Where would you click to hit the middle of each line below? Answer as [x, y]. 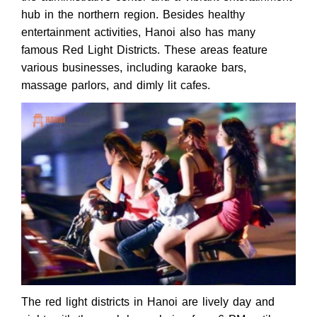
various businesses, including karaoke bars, [134, 68]
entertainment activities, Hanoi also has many [138, 33]
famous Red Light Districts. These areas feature [144, 50]
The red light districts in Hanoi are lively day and [148, 302]
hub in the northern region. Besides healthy [133, 15]
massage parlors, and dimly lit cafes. [116, 86]
